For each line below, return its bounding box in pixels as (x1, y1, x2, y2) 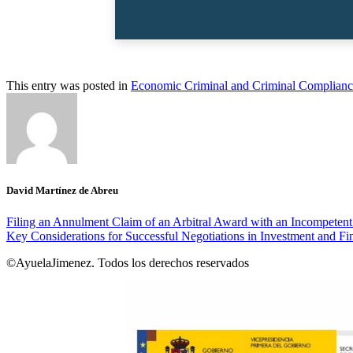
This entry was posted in (6, 79, 131, 93)
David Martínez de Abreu (6, 184, 118, 197)
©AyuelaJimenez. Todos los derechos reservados (6, 255, 249, 269)
